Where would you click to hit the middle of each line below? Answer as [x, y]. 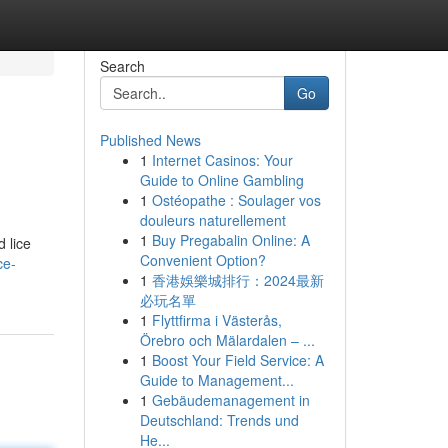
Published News [150, 140]
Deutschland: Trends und [219, 420]
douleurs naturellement [212, 220]
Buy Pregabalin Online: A [230, 240]
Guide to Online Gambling [221, 180]
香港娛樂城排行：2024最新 [237, 280]
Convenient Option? [202, 260]
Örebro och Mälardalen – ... [227, 340]
